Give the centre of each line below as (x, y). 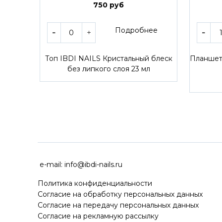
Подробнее (136, 30)
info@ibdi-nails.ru (93, 165)
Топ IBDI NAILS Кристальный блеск (109, 59)
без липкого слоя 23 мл (109, 69)
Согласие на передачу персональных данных (118, 205)
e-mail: (51, 165)
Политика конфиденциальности (95, 184)
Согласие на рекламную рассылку (98, 216)
